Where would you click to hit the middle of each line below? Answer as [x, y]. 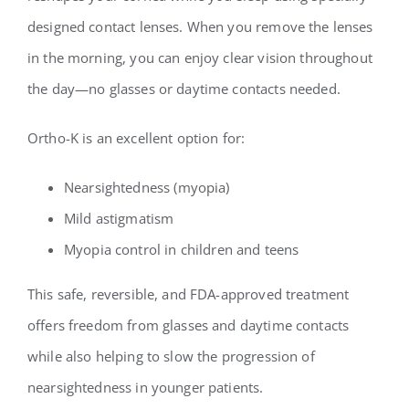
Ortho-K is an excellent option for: [136, 138]
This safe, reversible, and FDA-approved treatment [188, 294]
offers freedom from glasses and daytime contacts [188, 325]
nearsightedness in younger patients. [145, 387]
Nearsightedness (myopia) [147, 187]
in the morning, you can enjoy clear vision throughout [199, 58]
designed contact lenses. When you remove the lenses [200, 26]
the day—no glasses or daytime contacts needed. [184, 89]
